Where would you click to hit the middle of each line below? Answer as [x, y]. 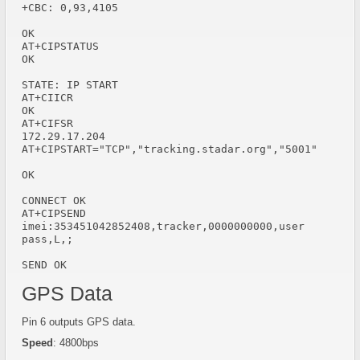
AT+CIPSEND [54, 213]
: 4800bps [76, 343]
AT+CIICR [47, 98]
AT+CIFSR [47, 123]
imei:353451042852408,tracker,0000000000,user [163, 226]
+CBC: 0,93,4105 [70, 8]
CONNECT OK [54, 200]
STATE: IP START [70, 85]
